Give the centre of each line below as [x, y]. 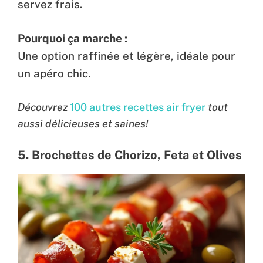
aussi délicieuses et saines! [83, 123]
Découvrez [44, 107]
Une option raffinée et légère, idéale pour [127, 56]
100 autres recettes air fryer [138, 107]
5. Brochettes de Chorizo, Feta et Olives [130, 155]
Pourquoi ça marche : [73, 38]
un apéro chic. [54, 74]
